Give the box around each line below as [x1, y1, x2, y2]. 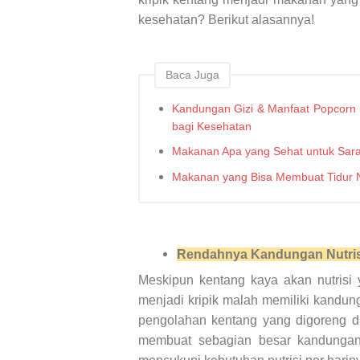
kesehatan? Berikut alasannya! [138, 13, 314, 27]
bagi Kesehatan [172, 119, 252, 133]
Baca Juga [166, 68, 219, 82]
